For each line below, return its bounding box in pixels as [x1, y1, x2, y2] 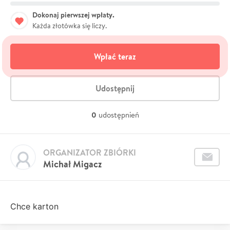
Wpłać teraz [94, 50, 136, 62]
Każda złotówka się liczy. [32, 21, 107, 30]
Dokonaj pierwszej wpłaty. [32, 9, 114, 20]
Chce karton [10, 201, 61, 212]
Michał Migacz [43, 157, 102, 170]
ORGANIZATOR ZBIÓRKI [43, 146, 136, 158]
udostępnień [98, 109, 139, 120]
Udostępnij [95, 82, 135, 94]
